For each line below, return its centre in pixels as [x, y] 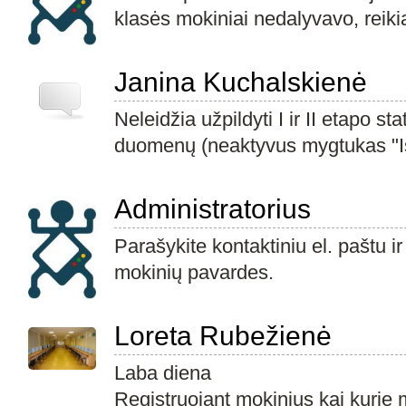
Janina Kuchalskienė [241, 82]
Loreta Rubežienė [223, 335]
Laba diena [163, 373]
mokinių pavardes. [194, 272]
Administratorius [213, 208]
